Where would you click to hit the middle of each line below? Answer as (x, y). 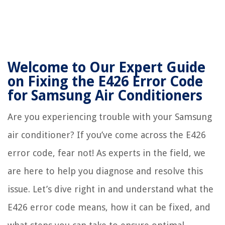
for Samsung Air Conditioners (105, 96)
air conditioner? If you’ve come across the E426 (107, 135)
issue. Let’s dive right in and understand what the (110, 189)
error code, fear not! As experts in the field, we (106, 153)
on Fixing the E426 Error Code (105, 82)
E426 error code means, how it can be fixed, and (109, 207)
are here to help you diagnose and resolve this (105, 171)
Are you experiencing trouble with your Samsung (110, 117)
